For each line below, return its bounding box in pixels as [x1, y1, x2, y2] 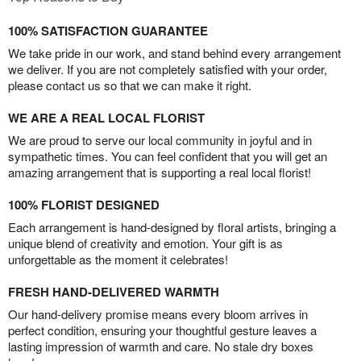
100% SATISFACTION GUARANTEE [8, 22, 208, 40]
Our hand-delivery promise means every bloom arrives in [8, 305, 308, 323]
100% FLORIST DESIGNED [8, 196, 160, 214]
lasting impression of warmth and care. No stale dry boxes [8, 338, 313, 355]
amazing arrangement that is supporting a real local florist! [8, 164, 311, 181]
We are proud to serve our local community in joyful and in [8, 131, 312, 149]
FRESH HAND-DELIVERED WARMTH [8, 283, 219, 301]
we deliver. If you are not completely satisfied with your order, [8, 60, 327, 78]
